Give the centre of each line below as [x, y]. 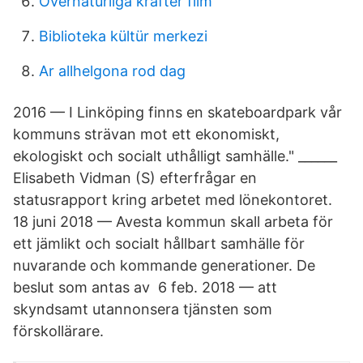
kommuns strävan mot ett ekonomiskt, [146, 134]
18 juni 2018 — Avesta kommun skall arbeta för [173, 222]
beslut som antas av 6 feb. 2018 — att [145, 287]
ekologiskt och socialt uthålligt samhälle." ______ [175, 156]
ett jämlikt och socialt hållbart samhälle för [159, 243]
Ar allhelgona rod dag [112, 71]
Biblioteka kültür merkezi [123, 36]
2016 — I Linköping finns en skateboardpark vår [177, 112]
